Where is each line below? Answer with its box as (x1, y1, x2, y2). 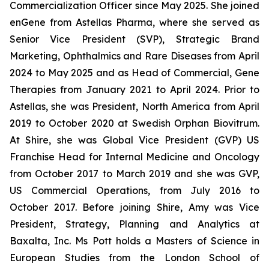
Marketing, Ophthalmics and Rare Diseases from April (10, 50, 259, 62)
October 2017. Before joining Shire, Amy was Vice (10, 201, 259, 213)
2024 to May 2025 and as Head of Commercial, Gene (10, 67, 259, 79)
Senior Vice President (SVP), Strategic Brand (10, 33, 259, 45)
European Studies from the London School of (10, 252, 259, 264)
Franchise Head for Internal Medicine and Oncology (10, 151, 259, 163)
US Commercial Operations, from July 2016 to (10, 184, 259, 196)
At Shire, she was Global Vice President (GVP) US (10, 134, 259, 146)
